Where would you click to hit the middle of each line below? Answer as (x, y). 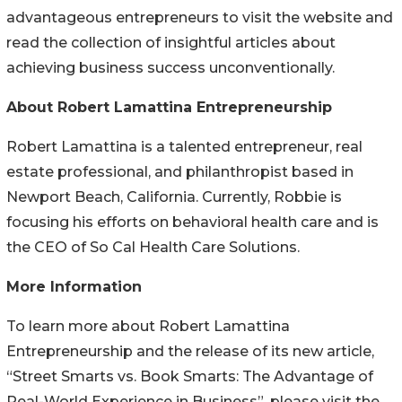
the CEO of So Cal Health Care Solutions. (153, 247)
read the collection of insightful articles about (171, 42)
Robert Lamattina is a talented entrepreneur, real (184, 146)
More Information (74, 286)
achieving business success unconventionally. (170, 67)
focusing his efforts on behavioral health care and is (192, 222)
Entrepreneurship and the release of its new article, (190, 351)
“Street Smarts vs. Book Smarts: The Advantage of (190, 376)
